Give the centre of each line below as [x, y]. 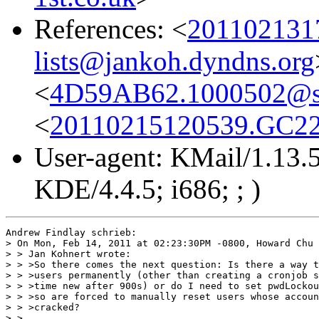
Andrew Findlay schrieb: [71, 232]
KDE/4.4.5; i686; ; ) [147, 189]
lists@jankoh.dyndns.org [174, 61]
